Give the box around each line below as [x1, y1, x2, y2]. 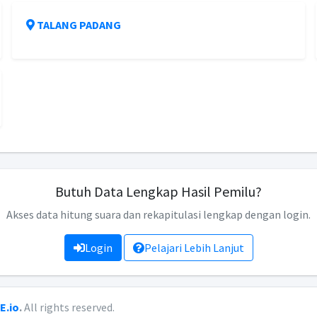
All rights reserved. [22, 300, 115, 314]
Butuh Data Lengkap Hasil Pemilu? [55, 183, 262, 200]
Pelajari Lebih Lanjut [144, 241, 244, 255]
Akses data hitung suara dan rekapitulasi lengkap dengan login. [6, 207, 311, 221]
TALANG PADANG [36, 18, 121, 32]
